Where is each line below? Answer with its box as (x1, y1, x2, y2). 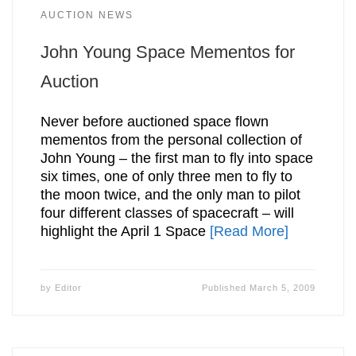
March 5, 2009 (250, 283, 316, 293)
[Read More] (209, 223, 288, 240)
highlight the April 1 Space (40, 223, 210, 240)
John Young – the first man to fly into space (40, 150, 313, 167)
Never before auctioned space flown (40, 114, 269, 130)
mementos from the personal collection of (40, 132, 302, 149)
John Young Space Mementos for (40, 42, 295, 63)
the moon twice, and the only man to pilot (40, 187, 300, 203)
